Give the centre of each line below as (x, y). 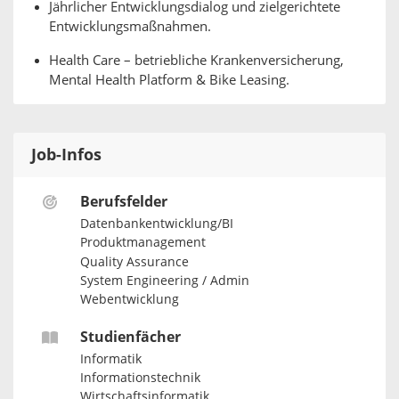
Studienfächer (130, 337)
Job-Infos (66, 155)
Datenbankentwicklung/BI (156, 224)
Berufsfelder (123, 202)
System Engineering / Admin (164, 281)
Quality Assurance (134, 262)
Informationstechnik (140, 378)
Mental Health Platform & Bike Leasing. (169, 80)
